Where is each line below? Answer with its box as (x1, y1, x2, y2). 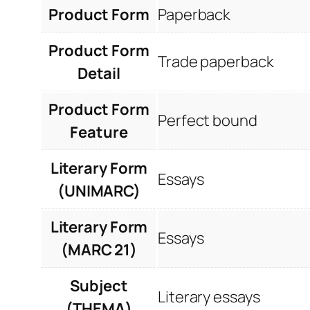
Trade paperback (158, 51, 274, 73)
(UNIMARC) (57, 181, 141, 202)
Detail (77, 63, 121, 84)
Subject (70, 275, 128, 297)
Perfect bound (158, 110, 257, 131)
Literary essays (158, 286, 260, 308)
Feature (70, 122, 128, 143)
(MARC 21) (60, 239, 138, 261)
